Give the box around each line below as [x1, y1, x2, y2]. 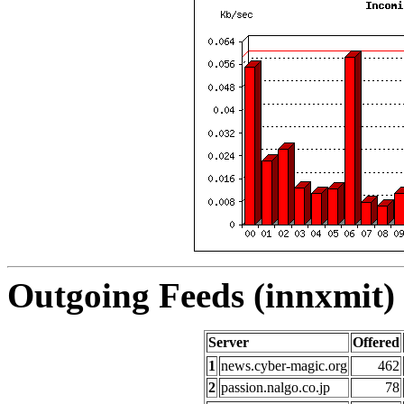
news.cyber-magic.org [221, 358, 347, 374]
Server [208, 335, 249, 351]
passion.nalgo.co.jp [221, 380, 330, 396]
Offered [353, 335, 399, 351]
